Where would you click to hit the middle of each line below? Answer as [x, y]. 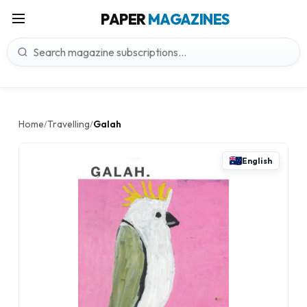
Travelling [69, 124]
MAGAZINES [188, 19]
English [257, 161]
